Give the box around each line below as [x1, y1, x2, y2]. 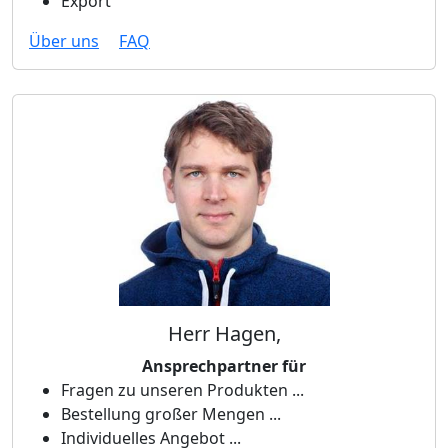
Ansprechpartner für [142, 355, 306, 377]
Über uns [29, 30, 99, 52]
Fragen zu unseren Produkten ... [61, 379, 304, 401]
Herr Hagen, [167, 320, 281, 347]
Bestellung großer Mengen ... [61, 403, 281, 425]
